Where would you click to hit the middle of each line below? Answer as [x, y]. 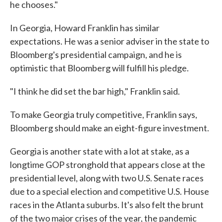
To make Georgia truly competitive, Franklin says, [104, 114]
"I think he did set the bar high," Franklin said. [95, 91]
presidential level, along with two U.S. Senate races [107, 178]
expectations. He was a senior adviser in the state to [110, 41]
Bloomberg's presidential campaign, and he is [96, 55]
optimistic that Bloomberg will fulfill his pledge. [99, 68]
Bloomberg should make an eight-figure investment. [110, 128]
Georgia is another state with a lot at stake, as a [100, 151]
